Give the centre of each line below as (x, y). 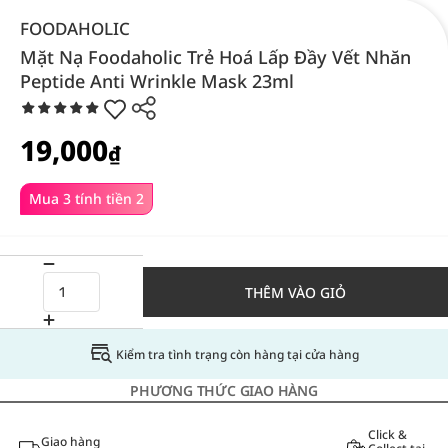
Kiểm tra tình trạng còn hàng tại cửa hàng (237, 354)
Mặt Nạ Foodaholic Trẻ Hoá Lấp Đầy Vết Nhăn (215, 57)
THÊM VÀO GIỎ (295, 292)
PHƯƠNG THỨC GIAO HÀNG (224, 390)
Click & (387, 434)
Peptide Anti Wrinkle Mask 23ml (157, 81)
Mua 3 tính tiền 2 (86, 198)
